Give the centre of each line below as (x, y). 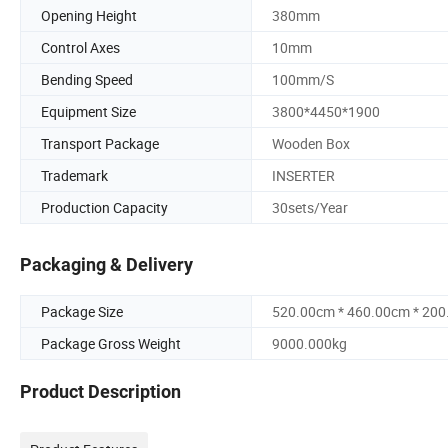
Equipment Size (88, 111)
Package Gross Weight (111, 344)
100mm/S (303, 79)
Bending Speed (87, 79)
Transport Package (100, 143)
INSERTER (303, 175)
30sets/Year (310, 207)
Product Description (100, 392)
